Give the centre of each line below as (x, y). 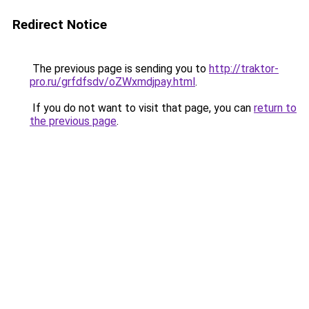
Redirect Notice (60, 24)
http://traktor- (244, 69)
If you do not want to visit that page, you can (142, 108)
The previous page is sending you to (119, 69)
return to (275, 108)
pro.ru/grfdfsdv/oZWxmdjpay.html (112, 82)
